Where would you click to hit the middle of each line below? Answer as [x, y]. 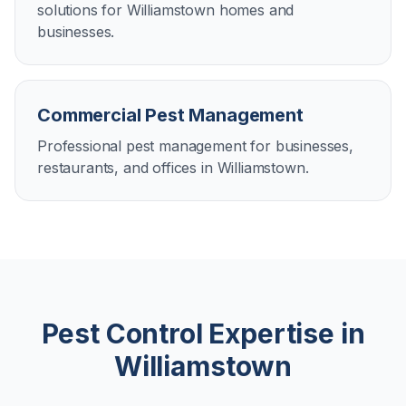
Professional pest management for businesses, [195, 146]
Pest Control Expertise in [203, 333]
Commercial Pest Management [170, 115]
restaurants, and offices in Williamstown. [173, 168]
